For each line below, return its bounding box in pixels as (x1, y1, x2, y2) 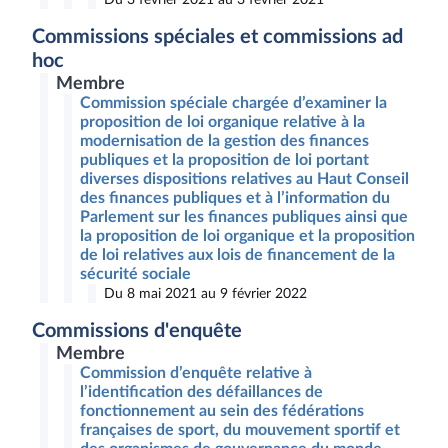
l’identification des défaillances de (80, 384, 323, 400)
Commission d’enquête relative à (80, 365, 312, 381)
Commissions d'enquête (32, 321, 242, 341)
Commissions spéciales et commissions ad (32, 27, 403, 47)
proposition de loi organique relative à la (80, 114, 365, 130)
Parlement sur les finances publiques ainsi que (80, 209, 408, 225)
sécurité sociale (80, 266, 191, 282)
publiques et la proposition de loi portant (80, 152, 369, 168)
